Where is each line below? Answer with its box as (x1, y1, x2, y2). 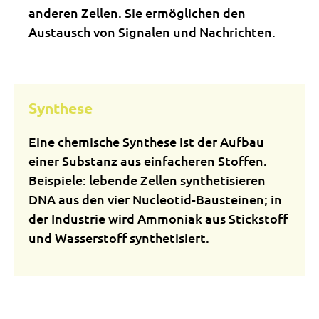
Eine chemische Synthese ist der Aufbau (28, 133, 264, 150)
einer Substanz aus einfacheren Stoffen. (28, 152, 267, 169)
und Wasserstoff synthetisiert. (28, 229, 209, 246)
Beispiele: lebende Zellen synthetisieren (28, 172, 266, 188)
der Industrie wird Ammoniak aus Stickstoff (28, 210, 288, 226)
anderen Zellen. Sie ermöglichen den (28, 4, 246, 21)
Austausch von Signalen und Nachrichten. (28, 23, 276, 40)
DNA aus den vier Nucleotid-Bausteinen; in (28, 191, 282, 207)
